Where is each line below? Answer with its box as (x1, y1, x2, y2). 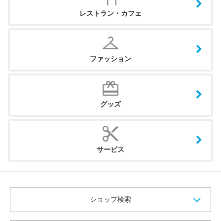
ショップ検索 (90, 195, 131, 204)
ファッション (90, 55, 131, 63)
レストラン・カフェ (79, 9, 142, 18)
